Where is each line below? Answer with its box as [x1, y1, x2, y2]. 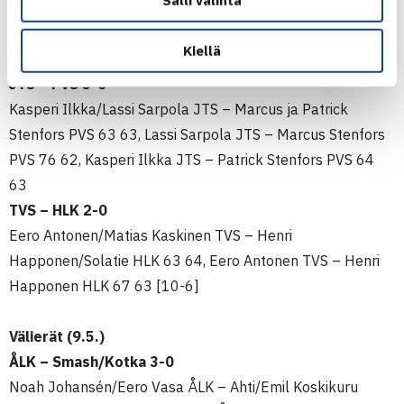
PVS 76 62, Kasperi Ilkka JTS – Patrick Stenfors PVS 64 [9, 151, 374, 169]
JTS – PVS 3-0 [9, 75, 106, 93]
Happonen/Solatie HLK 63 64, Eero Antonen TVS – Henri [9, 252, 380, 270]
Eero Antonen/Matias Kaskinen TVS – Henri [9, 226, 292, 244]
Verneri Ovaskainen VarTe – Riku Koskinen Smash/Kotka [9, 24, 377, 42]
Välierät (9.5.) [9, 327, 105, 345]
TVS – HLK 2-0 [9, 201, 107, 219]
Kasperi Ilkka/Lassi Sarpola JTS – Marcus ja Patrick [9, 100, 348, 118]
